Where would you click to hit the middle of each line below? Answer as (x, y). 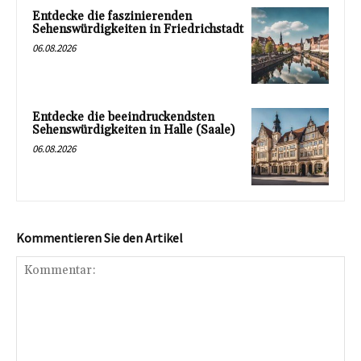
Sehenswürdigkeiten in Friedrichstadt (138, 29)
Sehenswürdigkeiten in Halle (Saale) (133, 131)
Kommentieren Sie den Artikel (100, 238)
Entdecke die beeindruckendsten (123, 118)
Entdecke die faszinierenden (112, 16)
